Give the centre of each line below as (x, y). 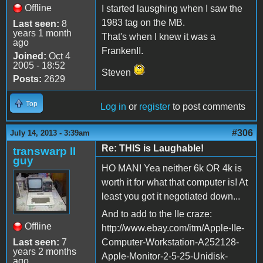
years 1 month (42, 33)
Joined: (30, 56)
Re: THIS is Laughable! (153, 148)
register (155, 106)
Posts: (27, 79)
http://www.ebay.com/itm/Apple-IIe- (173, 228)
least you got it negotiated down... (171, 196)
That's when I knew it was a (159, 36)
